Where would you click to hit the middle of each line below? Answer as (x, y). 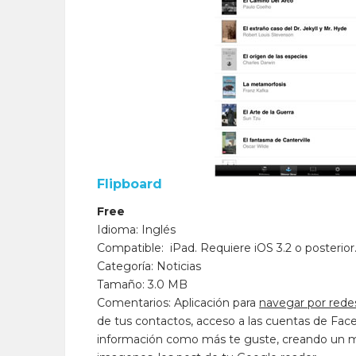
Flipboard (130, 184)
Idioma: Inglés (137, 230)
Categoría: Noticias (149, 266)
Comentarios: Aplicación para (178, 303)
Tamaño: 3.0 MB (143, 284)
